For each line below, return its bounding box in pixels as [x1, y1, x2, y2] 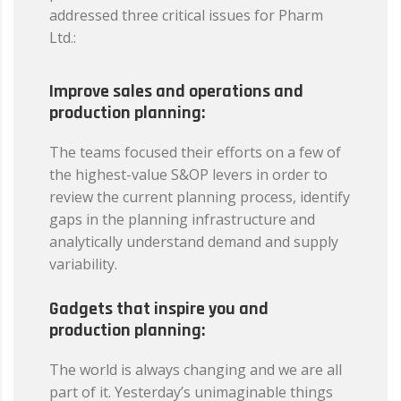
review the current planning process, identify [49, 186, 350, 207]
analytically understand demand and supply [49, 231, 338, 252]
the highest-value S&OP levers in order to [49, 164, 328, 184]
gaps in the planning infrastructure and [49, 209, 315, 229]
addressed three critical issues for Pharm [49, 4, 323, 25]
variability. [49, 253, 117, 274]
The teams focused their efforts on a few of [49, 141, 341, 162]
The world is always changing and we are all [49, 359, 342, 380]
